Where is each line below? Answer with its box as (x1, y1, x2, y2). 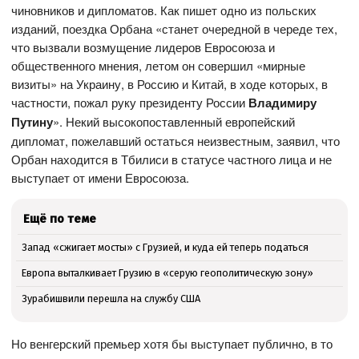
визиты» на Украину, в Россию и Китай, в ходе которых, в (11, 75, 329, 93)
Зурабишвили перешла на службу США (21, 292, 200, 305)
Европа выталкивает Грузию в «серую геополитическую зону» (21, 267, 313, 280)
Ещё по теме (23, 212, 97, 227)
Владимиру (248, 94, 317, 112)
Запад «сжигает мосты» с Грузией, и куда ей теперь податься (21, 241, 309, 254)
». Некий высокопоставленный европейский (53, 113, 296, 131)
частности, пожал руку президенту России (11, 94, 249, 111)
